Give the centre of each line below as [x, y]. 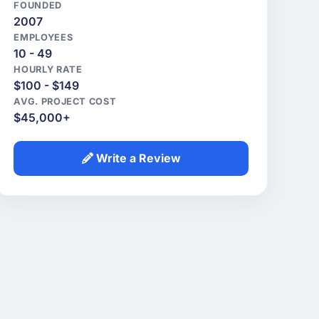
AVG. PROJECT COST [65, 102]
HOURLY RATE [48, 70]
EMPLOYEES [43, 38]
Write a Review [137, 158]
